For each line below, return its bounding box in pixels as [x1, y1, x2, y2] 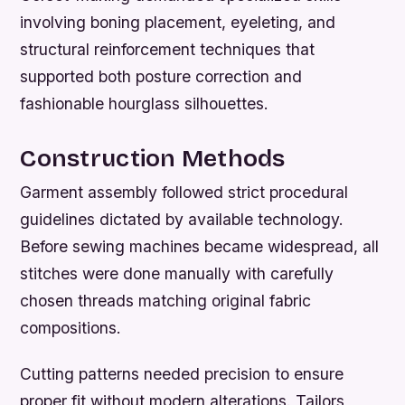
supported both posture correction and [20, 67, 303, 87]
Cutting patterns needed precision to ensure [20, 363, 344, 383]
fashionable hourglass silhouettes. [20, 94, 269, 114]
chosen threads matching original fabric [20, 290, 312, 310]
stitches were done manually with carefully [20, 263, 334, 283]
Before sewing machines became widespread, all [20, 236, 380, 256]
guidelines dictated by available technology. [20, 209, 344, 229]
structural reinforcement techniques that [20, 40, 316, 60]
